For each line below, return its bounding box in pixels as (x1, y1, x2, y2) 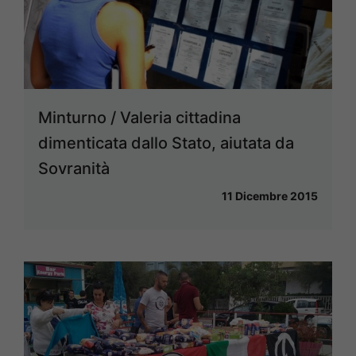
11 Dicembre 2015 (222, 189, 318, 203)
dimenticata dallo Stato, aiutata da (38, 133, 294, 153)
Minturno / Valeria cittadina (38, 108, 241, 128)
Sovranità (38, 159, 110, 179)
